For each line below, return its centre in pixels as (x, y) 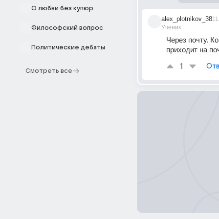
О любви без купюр (62, 8)
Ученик (171, 27)
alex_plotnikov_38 (187, 19)
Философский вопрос (67, 28)
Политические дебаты (68, 47)
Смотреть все (49, 71)
